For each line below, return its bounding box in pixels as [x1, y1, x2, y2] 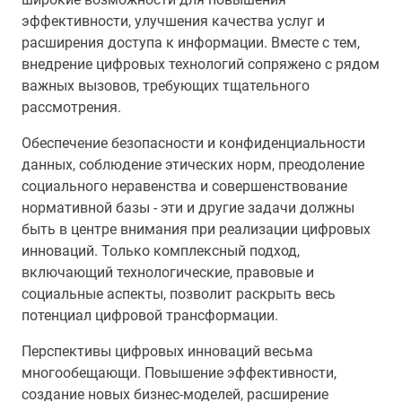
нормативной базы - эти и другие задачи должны [22, 199, 354, 216]
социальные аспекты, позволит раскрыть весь [22, 285, 336, 302]
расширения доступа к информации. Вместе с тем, [22, 34, 360, 51]
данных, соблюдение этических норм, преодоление [22, 156, 364, 173]
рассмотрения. [22, 99, 121, 116]
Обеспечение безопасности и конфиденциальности [22, 135, 365, 152]
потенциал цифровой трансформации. [22, 307, 278, 324]
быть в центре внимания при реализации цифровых [22, 221, 371, 238]
